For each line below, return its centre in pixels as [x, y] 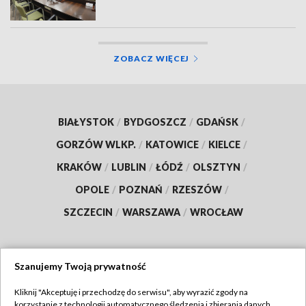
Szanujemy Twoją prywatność [80, 266]
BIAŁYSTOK [86, 122]
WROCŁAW [216, 212]
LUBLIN [128, 167]
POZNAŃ [140, 189]
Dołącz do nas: [118, 277]
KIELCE [224, 144]
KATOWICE [172, 144]
